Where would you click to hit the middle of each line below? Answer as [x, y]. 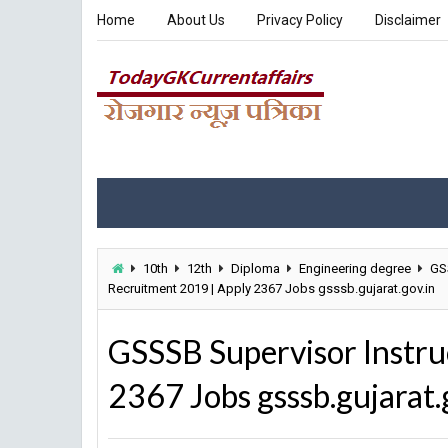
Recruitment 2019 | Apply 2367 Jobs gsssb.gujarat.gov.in [271, 288]
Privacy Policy [300, 20]
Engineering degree [355, 268]
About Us [196, 20]
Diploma [255, 268]
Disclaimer [408, 20]
